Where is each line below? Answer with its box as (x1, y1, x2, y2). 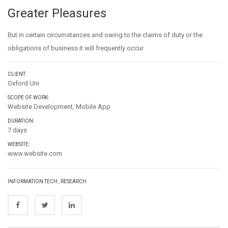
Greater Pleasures (8, 6, 106, 20)
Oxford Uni (8, 79, 39, 87)
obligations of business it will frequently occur (8, 44, 144, 52)
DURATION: (8, 118, 34, 124)
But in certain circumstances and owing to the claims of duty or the (8, 31, 203, 39)
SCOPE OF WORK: (8, 95, 49, 100)
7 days (8, 126, 27, 134)
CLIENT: (8, 71, 26, 77)
